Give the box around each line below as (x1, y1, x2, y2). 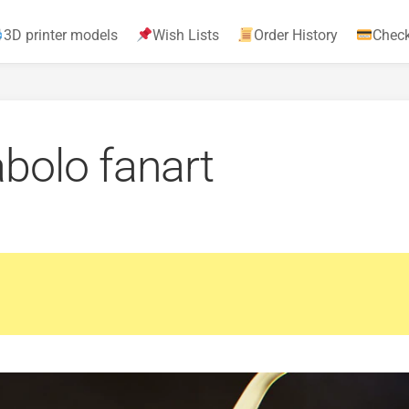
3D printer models (3, 26, 118, 44)
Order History (254, 26, 339, 44)
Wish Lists (152, 26, 219, 44)
